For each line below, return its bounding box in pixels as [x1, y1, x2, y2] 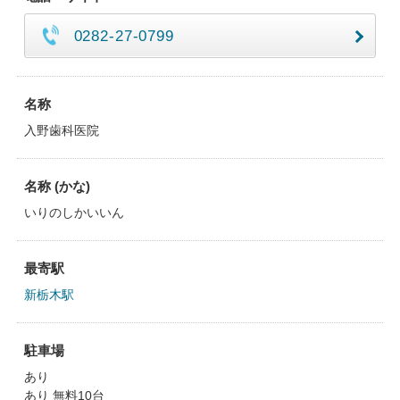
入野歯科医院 [23, 123, 99, 137]
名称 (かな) [23, 179, 90, 194]
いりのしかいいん [23, 205, 124, 220]
